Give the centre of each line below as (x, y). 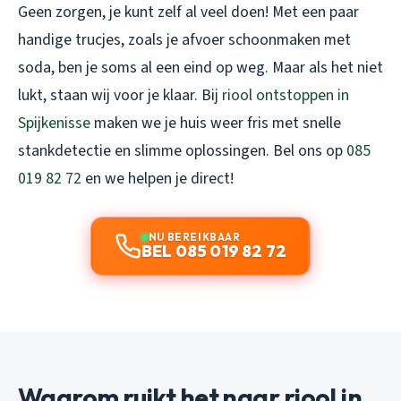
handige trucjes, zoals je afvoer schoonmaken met (184, 40)
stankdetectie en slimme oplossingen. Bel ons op (182, 151)
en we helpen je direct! (158, 179)
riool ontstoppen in (286, 96)
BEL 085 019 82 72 (214, 252)
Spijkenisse (54, 124)
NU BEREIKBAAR (194, 237)
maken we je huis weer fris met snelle (216, 124)
